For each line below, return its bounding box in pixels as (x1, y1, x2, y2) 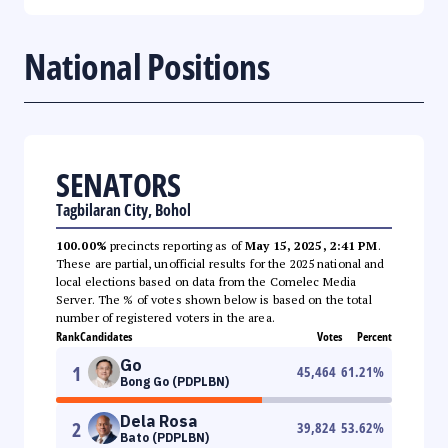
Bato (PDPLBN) (120, 429, 209, 445)
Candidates (80, 327, 132, 345)
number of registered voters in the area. (56, 309, 275, 325)
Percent (357, 327, 392, 345)
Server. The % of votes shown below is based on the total (56, 291, 372, 307)
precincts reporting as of (106, 237, 246, 253)
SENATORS (56, 162, 180, 206)
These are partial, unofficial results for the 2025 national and (56, 255, 385, 271)
